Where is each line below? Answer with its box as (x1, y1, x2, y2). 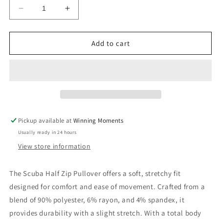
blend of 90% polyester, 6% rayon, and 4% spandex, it (9, 195, 185, 204)
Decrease (20, 7, 58, 17)
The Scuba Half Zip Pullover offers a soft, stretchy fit (9, 169, 181, 178)
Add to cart (91, 38, 130, 48)
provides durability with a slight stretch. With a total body (9, 208, 202, 218)
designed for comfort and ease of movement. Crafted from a (9, 182, 205, 191)
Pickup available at (18, 116, 74, 125)
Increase (66, 7, 100, 17)
